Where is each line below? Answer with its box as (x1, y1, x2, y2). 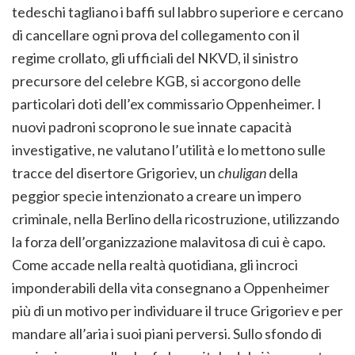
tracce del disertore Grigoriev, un (12, 164, 218, 182)
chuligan (218, 164, 266, 182)
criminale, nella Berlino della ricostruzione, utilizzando (12, 210, 339, 228)
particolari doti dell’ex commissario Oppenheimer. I (12, 95, 322, 113)
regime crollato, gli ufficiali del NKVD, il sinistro (12, 49, 298, 67)
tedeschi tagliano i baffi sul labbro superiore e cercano (12, 3, 343, 21)
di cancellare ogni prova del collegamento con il (12, 26, 300, 44)
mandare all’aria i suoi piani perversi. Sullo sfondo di (12, 325, 322, 343)
